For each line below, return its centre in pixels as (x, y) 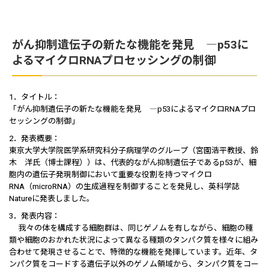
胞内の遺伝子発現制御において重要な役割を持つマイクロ (110, 174)
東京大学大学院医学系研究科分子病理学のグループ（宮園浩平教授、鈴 (134, 150)
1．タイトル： (35, 97)
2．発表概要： (35, 138)
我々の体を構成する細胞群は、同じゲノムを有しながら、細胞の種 (131, 228)
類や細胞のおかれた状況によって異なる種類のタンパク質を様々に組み (134, 240)
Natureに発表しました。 (52, 198)
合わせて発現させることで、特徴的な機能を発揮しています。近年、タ (133, 252)
